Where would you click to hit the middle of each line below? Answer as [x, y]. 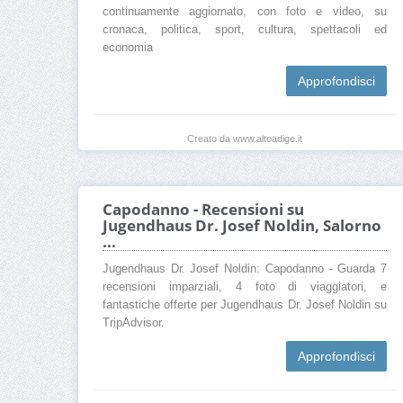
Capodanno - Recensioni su [203, 210]
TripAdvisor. [134, 323]
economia [128, 48]
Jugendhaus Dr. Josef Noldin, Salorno [242, 226]
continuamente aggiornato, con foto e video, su [245, 12]
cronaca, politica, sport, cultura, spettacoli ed [245, 30]
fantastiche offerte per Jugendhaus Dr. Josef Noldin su [245, 305]
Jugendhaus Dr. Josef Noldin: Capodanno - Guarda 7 [245, 269]
